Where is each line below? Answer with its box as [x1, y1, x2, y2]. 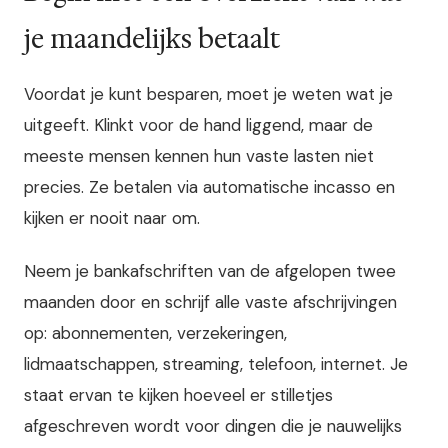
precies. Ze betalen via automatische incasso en [24, 175, 395, 198]
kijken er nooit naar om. [24, 206, 200, 229]
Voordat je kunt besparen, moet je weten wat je [24, 82, 393, 105]
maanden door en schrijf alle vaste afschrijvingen [24, 290, 397, 313]
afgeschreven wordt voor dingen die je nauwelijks [24, 414, 402, 437]
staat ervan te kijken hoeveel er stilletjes [24, 383, 333, 406]
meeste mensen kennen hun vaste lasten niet [24, 144, 374, 167]
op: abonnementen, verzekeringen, [24, 321, 287, 344]
